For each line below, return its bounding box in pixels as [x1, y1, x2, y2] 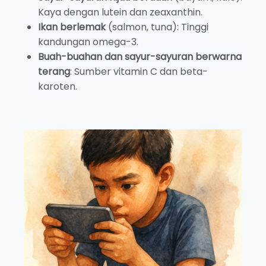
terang [38, 64, 70, 78]
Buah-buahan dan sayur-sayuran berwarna [38, 49, 242, 64]
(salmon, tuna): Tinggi [106, 20, 208, 34]
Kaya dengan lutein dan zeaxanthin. [38, 5, 202, 19]
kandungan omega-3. [38, 34, 138, 49]
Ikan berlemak [38, 20, 106, 34]
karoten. [38, 79, 77, 93]
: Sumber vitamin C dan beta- [70, 64, 208, 78]
